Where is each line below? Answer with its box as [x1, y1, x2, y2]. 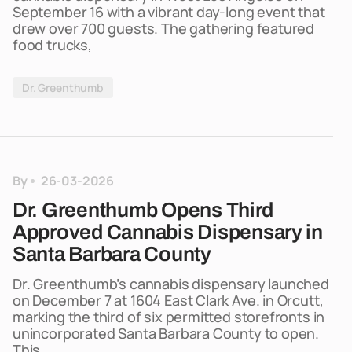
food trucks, [13, 35, 92, 54]
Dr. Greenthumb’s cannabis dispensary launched [13, 274, 329, 293]
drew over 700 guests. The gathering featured [13, 19, 315, 38]
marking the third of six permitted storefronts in [13, 307, 325, 326]
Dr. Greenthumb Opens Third [13, 199, 274, 221]
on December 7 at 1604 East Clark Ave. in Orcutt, [13, 291, 324, 310]
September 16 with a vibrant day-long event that [13, 2, 325, 21]
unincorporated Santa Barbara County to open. [13, 324, 320, 343]
